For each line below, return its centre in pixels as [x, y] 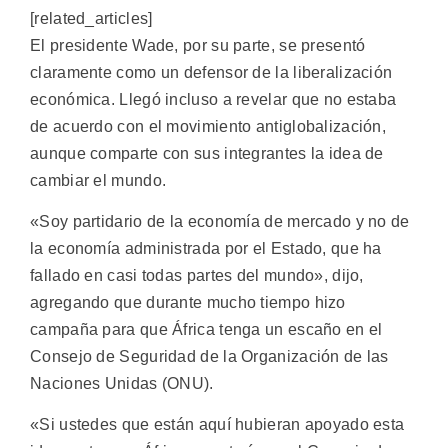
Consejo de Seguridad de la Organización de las [209, 356]
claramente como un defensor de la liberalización [211, 72]
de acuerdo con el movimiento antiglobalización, [208, 126]
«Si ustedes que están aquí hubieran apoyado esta [217, 425]
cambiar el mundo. [98, 180]
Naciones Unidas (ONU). [122, 383]
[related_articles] [91, 18]
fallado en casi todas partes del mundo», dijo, [197, 275]
